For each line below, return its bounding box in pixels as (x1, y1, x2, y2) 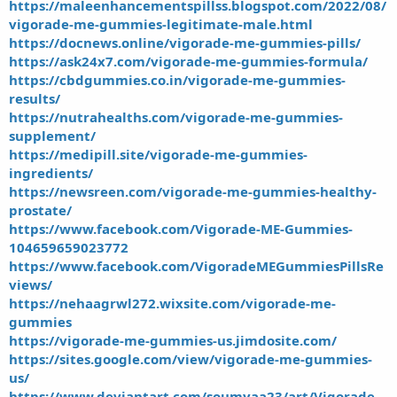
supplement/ (9, 127, 96, 145)
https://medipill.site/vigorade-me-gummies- (9, 145, 307, 164)
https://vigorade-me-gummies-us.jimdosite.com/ (9, 331, 337, 350)
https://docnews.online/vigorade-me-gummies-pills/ (9, 34, 361, 52)
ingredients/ (9, 164, 93, 183)
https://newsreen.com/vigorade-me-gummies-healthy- (9, 183, 377, 201)
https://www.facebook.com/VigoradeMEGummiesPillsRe (9, 257, 384, 276)
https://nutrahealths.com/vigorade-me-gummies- (9, 108, 343, 127)
